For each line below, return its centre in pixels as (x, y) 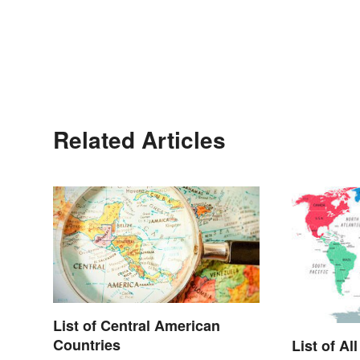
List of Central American (137, 326)
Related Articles (139, 140)
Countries (87, 345)
